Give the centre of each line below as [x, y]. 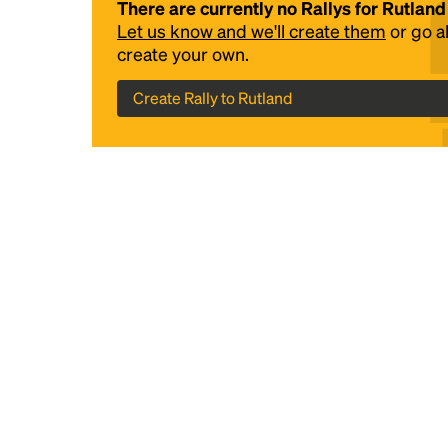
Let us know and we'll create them [251, 30]
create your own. [183, 53]
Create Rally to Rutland [212, 97]
